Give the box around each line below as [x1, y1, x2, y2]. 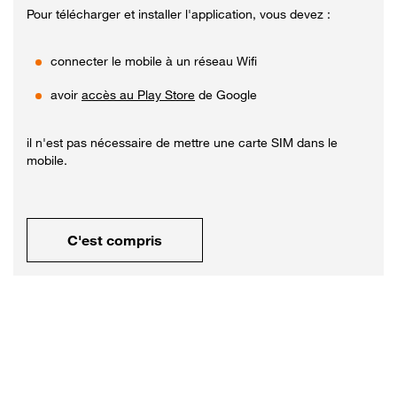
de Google [195, 86, 257, 102]
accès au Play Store [82, 86, 195, 102]
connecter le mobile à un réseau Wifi [51, 52, 257, 68]
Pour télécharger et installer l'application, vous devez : [27, 5, 331, 21]
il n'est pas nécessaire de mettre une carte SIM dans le [27, 134, 338, 150]
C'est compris [67, 230, 162, 249]
